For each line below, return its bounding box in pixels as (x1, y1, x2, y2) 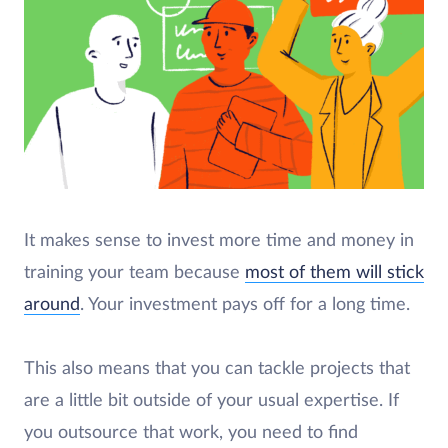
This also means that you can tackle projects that (24, 360, 410, 378)
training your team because (24, 264, 245, 282)
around (24, 296, 80, 314)
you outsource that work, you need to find (24, 424, 358, 442)
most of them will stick (245, 264, 424, 282)
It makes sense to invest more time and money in (24, 232, 414, 250)
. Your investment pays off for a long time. (80, 296, 410, 314)
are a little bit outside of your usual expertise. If (24, 392, 399, 410)
